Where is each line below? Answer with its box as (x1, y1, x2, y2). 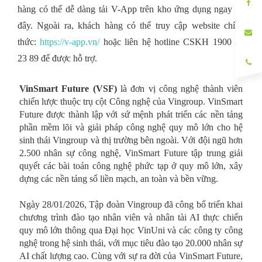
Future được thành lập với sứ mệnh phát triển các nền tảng (19, 109, 243, 120)
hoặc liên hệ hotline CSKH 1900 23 (99, 37, 244, 47)
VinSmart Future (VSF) (19, 84, 117, 94)
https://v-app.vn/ (40, 37, 100, 47)
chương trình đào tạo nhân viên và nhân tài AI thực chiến (19, 212, 243, 223)
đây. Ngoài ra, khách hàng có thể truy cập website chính (18, 20, 244, 31)
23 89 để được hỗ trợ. (18, 53, 97, 64)
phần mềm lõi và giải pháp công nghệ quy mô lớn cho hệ (19, 122, 243, 133)
